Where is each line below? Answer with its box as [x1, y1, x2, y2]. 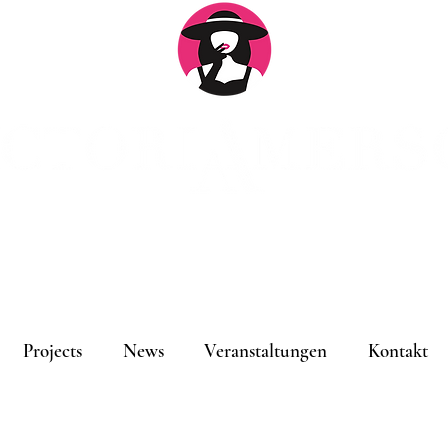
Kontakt [368, 339, 429, 362]
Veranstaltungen [204, 339, 328, 362]
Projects [22, 339, 82, 362]
